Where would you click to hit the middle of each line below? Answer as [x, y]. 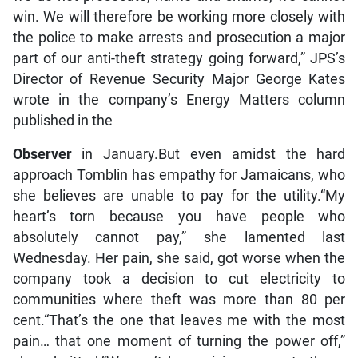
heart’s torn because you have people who [179, 217]
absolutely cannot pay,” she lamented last [179, 238]
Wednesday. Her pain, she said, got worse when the [179, 259]
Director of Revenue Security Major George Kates [179, 80]
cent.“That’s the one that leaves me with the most [179, 321]
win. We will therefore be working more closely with [179, 17]
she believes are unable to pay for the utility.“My [179, 196]
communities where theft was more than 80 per [179, 300]
